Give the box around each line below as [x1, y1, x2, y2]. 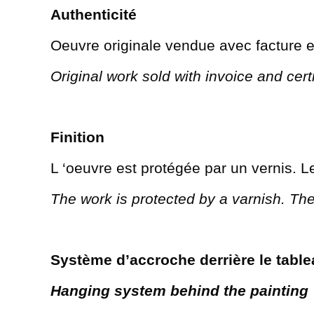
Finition [50, 128, 104, 145]
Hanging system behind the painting [50, 282, 308, 299]
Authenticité [50, 6, 137, 22]
